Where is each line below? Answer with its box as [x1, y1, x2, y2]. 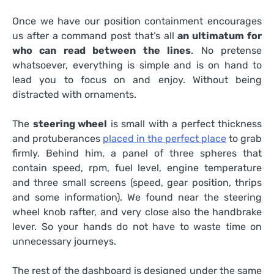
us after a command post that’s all [12, 29, 178, 42]
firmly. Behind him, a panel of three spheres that [12, 147, 262, 159]
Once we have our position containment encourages [12, 15, 262, 27]
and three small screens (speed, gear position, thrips [12, 176, 262, 188]
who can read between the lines [12, 44, 191, 56]
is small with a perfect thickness [107, 117, 262, 130]
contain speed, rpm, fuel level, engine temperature [12, 161, 262, 174]
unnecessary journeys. [12, 235, 116, 247]
